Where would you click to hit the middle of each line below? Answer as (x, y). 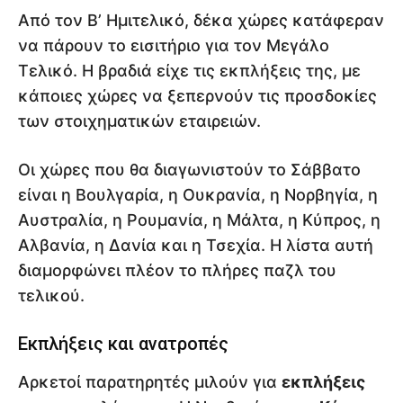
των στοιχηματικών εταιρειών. (139, 121)
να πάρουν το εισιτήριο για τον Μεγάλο (174, 46)
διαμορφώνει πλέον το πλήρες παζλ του (177, 271)
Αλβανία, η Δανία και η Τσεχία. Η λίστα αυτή (196, 246)
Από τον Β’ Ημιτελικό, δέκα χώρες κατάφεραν (201, 21)
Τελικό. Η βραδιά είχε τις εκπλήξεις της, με (189, 71)
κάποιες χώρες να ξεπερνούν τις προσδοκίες (197, 96)
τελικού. (51, 296)
